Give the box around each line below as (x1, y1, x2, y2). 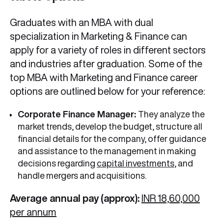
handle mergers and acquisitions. (18, 171, 146, 180)
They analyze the (138, 110, 205, 119)
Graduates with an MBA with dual (10, 17, 153, 28)
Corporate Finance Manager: (18, 110, 138, 119)
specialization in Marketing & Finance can (10, 31, 187, 42)
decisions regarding (18, 159, 97, 168)
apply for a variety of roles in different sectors (10, 45, 206, 55)
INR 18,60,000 (141, 193, 200, 204)
